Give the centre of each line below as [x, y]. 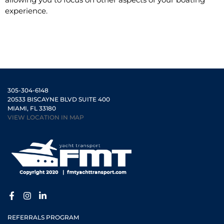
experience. [26, 10]
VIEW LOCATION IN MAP [46, 117]
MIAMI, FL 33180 [32, 108]
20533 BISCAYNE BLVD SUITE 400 [59, 99]
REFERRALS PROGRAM [43, 217]
